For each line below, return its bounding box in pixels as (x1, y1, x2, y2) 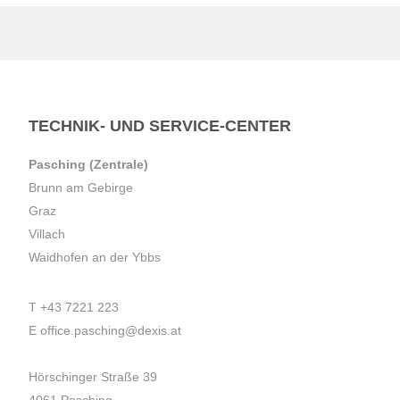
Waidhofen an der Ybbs (29, 250, 161, 265)
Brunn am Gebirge (29, 180, 133, 196)
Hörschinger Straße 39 (29, 370, 157, 385)
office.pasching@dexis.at (40, 323, 181, 338)
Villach (29, 227, 65, 242)
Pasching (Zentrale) (29, 157, 148, 172)
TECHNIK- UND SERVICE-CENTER (29, 117, 291, 136)
